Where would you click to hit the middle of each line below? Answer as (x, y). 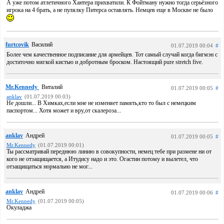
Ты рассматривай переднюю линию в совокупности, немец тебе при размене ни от (109, 151)
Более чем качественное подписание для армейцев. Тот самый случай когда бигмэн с (112, 54)
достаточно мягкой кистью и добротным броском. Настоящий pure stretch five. (105, 62)
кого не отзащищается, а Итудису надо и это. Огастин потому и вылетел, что (102, 159)
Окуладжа (19, 207)
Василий (42, 44)
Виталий (52, 87)
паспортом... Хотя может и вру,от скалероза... (64, 110)
